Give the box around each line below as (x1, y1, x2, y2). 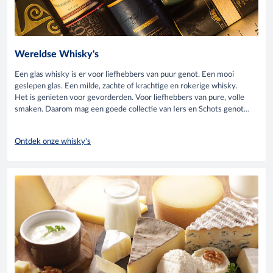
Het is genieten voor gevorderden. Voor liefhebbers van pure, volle (15, 93, 244, 102)
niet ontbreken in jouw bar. (15, 116, 106, 125)
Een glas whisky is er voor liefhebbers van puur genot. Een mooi (15, 70, 234, 79)
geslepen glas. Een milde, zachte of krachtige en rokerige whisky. (15, 82, 238, 90)
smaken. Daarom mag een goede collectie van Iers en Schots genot (15, 105, 244, 113)
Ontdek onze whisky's (15, 137, 91, 146)
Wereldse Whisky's (15, 49, 99, 60)
